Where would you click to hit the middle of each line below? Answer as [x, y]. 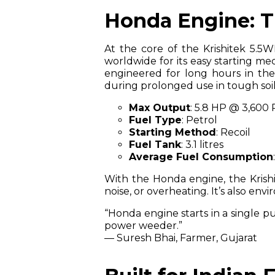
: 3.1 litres [202, 144]
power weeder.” [143, 225]
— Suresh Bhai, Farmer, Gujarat [181, 238]
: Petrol [199, 120]
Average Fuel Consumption [201, 157]
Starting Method [172, 132]
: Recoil [233, 132]
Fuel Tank [155, 144]
